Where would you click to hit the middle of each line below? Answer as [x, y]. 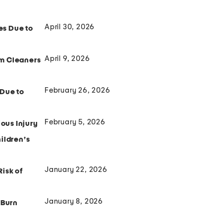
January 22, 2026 [76, 170]
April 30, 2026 [70, 27]
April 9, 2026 [67, 59]
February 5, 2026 [75, 122]
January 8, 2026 [74, 202]
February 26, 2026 [78, 91]
